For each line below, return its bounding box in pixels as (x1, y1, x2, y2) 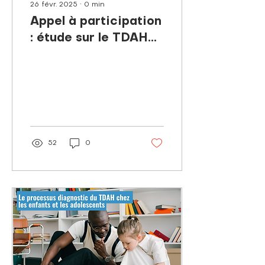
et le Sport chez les (30, 49, 148, 61)
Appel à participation (30, 16, 161, 28)
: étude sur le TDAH (30, 33, 148, 44)
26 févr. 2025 (30, 1, 77, 8)
